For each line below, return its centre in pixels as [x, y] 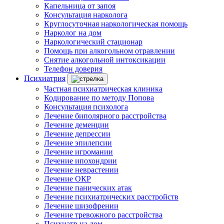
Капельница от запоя [80, 6]
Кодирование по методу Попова [99, 98]
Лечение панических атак [88, 188]
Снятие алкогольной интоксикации [105, 60]
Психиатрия [45, 78]
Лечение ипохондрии [80, 161]
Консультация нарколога [86, 15]
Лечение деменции [76, 125]
